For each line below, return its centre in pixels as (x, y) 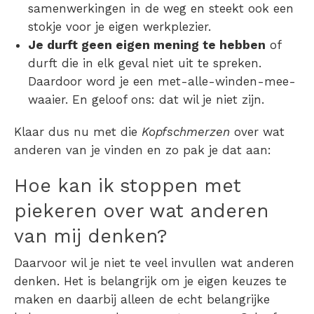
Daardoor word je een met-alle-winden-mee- (162, 82)
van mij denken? (91, 237)
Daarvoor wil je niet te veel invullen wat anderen (154, 263)
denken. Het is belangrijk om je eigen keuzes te (150, 281)
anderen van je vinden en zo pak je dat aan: (145, 150)
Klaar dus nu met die (78, 132)
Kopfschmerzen (188, 132)
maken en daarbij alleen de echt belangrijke (142, 300)
